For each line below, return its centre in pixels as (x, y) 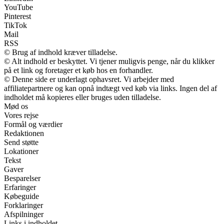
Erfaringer (20, 187)
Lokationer (21, 151)
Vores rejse (21, 115)
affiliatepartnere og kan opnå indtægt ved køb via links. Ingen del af (110, 88)
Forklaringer (23, 205)
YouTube (18, 7)
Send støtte (21, 142)
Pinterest (17, 16)
